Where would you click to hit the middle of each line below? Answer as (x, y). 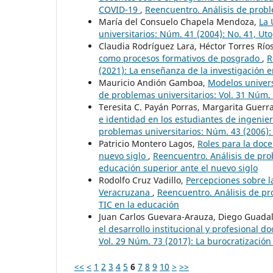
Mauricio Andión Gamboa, (153, 82)
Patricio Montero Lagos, (148, 143)
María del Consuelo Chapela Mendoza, (179, 21)
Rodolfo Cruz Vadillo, (142, 180)
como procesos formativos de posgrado (180, 58)
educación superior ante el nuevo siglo (178, 168)
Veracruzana (126, 192)
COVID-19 (119, 9)
